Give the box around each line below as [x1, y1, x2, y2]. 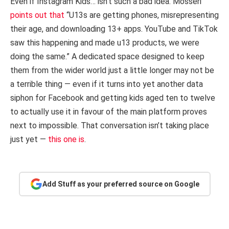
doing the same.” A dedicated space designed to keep [10, 52, 204, 62]
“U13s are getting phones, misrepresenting [64, 10, 219, 20]
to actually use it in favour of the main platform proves [10, 107, 207, 117]
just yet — [10, 134, 48, 145]
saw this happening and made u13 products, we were [10, 38, 199, 48]
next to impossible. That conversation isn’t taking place [10, 121, 209, 131]
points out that [10, 10, 64, 20]
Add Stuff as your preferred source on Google [42, 179, 199, 188]
